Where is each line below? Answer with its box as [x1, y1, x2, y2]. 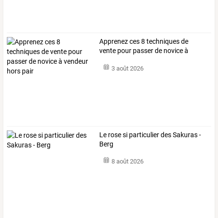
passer [131, 46, 154, 54]
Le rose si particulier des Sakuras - [99, 131, 201, 139]
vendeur [99, 55, 124, 64]
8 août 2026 [111, 158, 144, 165]
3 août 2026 [111, 65, 144, 73]
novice [162, 46, 183, 54]
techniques [145, 37, 180, 45]
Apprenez [99, 37, 128, 45]
